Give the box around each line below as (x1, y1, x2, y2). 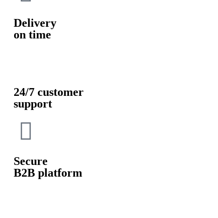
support (14, 97, 52, 110)
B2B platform (14, 166, 82, 180)
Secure (14, 155, 48, 168)
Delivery (14, 17, 56, 30)
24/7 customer (14, 86, 84, 99)
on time (14, 28, 51, 41)
